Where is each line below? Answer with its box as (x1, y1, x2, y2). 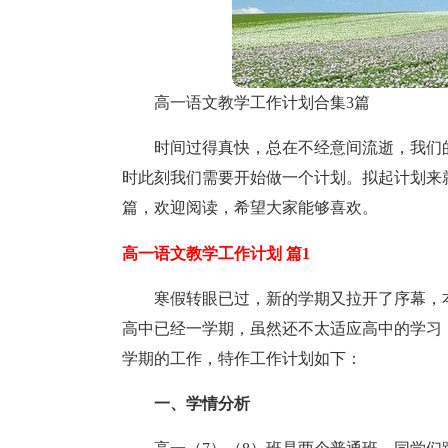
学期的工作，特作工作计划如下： (122, 350, 362, 367)
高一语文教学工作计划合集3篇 (154, 94, 370, 111)
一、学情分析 (154, 395, 250, 412)
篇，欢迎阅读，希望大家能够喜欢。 (122, 199, 378, 216)
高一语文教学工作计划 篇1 (122, 245, 310, 262)
